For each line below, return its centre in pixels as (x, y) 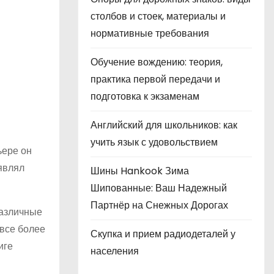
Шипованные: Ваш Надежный (159, 188)
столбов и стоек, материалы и (158, 16)
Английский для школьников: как (164, 125)
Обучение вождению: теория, (157, 62)
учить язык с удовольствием (154, 142)
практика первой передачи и (155, 79)
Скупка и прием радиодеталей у (163, 234)
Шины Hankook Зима (140, 171)
